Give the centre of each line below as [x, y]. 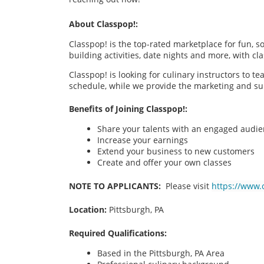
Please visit [187, 186]
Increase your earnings [143, 140]
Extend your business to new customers [177, 151]
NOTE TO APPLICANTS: [115, 186]
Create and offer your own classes [164, 162]
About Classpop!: [105, 24]
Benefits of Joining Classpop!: [129, 109]
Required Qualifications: [119, 233]
